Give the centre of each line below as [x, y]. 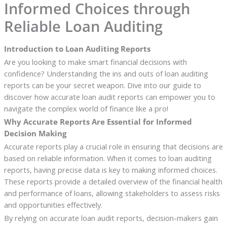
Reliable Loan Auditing [83, 27]
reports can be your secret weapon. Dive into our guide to [102, 85]
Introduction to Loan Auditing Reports [77, 48]
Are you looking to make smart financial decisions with [95, 62]
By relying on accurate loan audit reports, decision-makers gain [111, 218]
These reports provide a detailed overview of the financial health [113, 181]
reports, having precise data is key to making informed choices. [110, 169]
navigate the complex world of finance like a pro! [86, 108]
